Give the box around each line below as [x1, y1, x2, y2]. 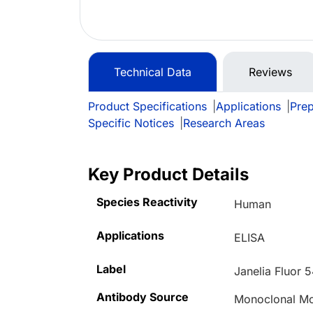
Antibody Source [96, 290, 189, 305]
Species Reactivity [96, 195, 198, 210]
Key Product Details [88, 164, 249, 185]
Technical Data [114, 65, 191, 80]
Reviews [249, 65, 292, 80]
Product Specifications [88, 99, 207, 114]
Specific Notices [88, 116, 174, 131]
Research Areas [183, 116, 265, 131]
